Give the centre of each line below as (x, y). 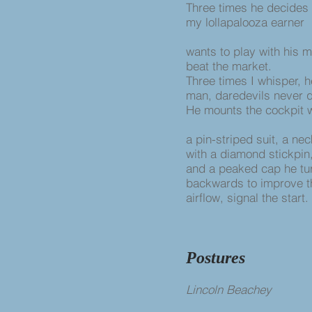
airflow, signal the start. (247, 197)
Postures (216, 258)
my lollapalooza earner (247, 22)
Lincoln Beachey (230, 289)
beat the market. (229, 66)
